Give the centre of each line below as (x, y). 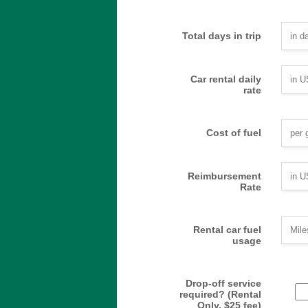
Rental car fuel (227, 230)
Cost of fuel (234, 133)
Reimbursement (224, 176)
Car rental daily (226, 79)
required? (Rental (220, 294)
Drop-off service (223, 283)
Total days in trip (222, 36)
